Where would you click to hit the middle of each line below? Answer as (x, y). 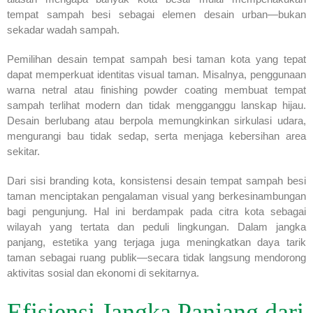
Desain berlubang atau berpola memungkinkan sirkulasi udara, (156, 120)
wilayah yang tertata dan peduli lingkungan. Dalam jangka (156, 226)
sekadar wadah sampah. (63, 29)
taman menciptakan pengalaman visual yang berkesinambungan (156, 196)
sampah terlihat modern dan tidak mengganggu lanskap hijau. (156, 105)
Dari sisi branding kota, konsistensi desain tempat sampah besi (156, 180)
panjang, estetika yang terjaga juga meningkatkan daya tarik (156, 242)
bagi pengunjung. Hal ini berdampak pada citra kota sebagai (156, 211)
